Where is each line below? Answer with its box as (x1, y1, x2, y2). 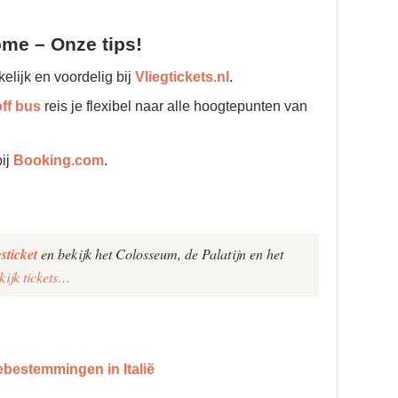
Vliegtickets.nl (135, 68, 229, 84)
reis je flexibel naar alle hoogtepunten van (41, 98, 307, 114)
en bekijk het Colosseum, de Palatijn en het (37, 243, 283, 263)
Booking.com (13, 152, 104, 168)
